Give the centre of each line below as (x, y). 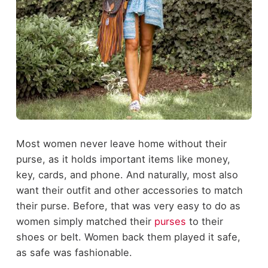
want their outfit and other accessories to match (129, 190)
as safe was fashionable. (74, 252)
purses (170, 221)
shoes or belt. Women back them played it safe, (128, 237)
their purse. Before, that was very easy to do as (128, 205)
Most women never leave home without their (121, 143)
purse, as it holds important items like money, (123, 159)
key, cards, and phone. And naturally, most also (127, 174)
